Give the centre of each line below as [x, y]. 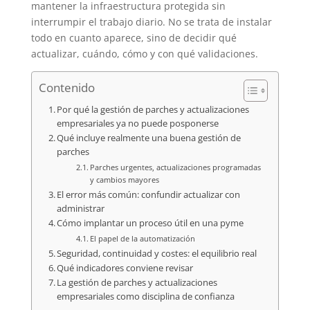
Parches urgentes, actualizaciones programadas [175, 167]
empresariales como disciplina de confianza [146, 296]
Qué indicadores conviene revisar [125, 268]
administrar [81, 208]
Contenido [66, 88]
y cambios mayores [125, 179]
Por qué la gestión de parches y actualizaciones [153, 109]
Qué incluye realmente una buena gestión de [149, 138]
